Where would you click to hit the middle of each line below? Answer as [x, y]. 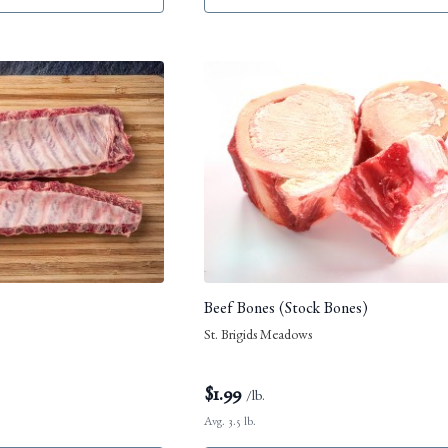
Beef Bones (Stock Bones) [286, 310]
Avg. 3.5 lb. [230, 422]
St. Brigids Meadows [258, 336]
